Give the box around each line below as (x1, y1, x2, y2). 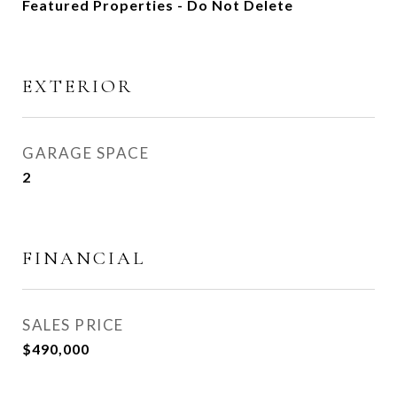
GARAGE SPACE (22, 144, 149, 162)
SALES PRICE (22, 315, 124, 334)
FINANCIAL (22, 247, 145, 269)
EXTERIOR (22, 75, 133, 97)
